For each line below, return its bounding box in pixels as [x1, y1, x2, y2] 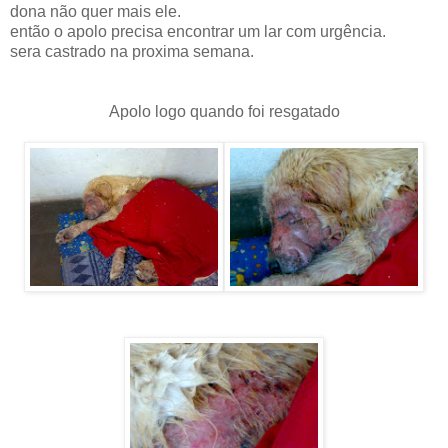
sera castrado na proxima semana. [10, 42, 254, 60]
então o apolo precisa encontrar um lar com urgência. [10, 22, 386, 40]
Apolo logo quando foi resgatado [108, 102, 340, 120]
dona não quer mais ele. [10, 2, 181, 20]
